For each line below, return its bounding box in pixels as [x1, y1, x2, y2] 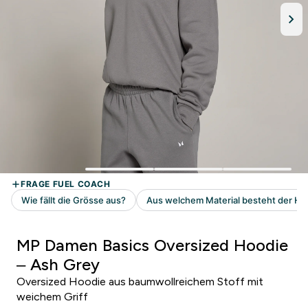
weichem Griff [16, 291, 88, 302]
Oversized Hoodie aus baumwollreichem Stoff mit [16, 276, 263, 287]
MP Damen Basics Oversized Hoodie [16, 236, 288, 254]
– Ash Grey [16, 255, 100, 274]
